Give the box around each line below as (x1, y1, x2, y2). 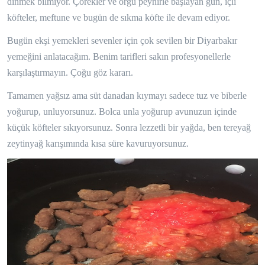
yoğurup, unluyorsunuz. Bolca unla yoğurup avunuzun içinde (7, 106, 237, 117)
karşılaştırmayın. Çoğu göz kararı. (7, 67, 135, 78)
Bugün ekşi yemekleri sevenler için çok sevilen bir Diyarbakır (7, 35, 237, 46)
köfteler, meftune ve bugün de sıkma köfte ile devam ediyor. (7, 12, 230, 23)
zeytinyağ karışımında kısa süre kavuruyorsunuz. (7, 138, 189, 149)
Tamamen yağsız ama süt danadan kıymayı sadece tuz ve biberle (7, 91, 247, 101)
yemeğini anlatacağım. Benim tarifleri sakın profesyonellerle (7, 51, 231, 62)
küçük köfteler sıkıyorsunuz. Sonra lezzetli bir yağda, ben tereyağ (7, 122, 251, 133)
